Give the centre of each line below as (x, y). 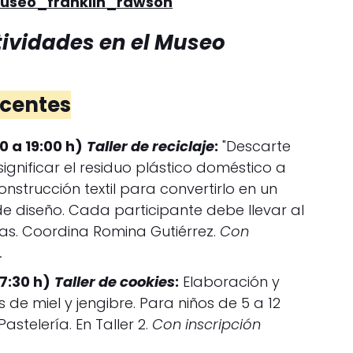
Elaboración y (230, 281)
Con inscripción (207, 324)
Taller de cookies (115, 281)
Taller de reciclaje (151, 146)
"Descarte (255, 146)
